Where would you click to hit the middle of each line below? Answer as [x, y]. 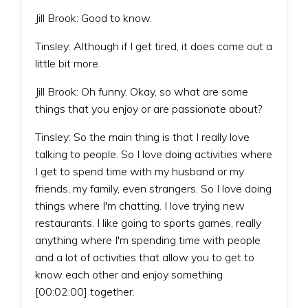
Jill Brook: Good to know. [93, 18]
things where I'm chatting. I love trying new [140, 205]
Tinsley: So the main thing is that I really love [142, 136]
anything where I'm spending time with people [148, 240]
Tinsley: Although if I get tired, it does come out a [154, 46]
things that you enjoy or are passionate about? [148, 108]
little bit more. [68, 63]
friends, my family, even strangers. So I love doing [153, 188]
